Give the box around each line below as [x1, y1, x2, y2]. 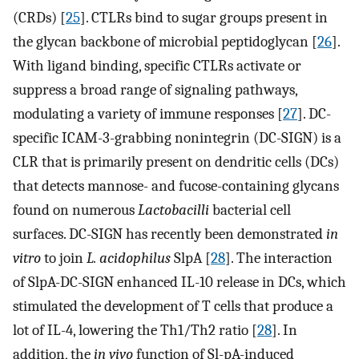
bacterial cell [209, 200, 291, 219]
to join [41, 248, 87, 267]
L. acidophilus [87, 248, 171, 267]
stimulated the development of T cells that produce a [13, 296, 333, 315]
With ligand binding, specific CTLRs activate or [13, 56, 301, 75]
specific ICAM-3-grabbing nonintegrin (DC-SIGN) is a [13, 128, 341, 147]
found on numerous [13, 200, 138, 219]
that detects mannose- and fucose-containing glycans [13, 176, 339, 195]
